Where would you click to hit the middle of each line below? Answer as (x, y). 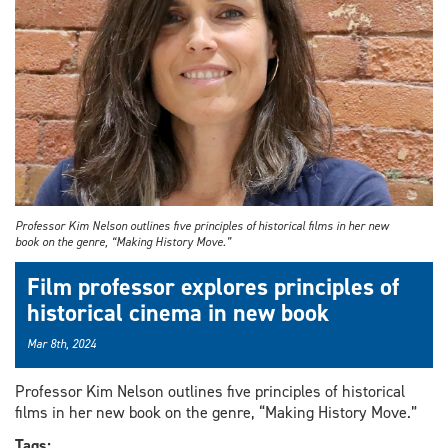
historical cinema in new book (178, 313)
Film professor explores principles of (213, 287)
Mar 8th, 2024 (61, 344)
